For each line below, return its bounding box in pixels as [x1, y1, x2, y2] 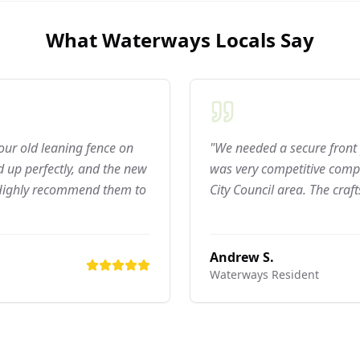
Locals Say [211, 27, 314, 53]
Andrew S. [210, 248, 274, 266]
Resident [268, 267, 319, 282]
